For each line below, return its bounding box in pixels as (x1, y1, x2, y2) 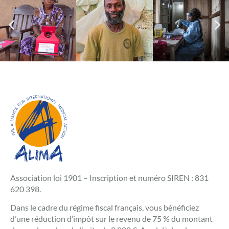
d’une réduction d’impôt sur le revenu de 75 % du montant (10, 214, 213, 224)
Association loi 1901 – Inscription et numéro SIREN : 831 (10, 172, 209, 182)
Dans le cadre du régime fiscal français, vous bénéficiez (10, 202, 199, 213)
